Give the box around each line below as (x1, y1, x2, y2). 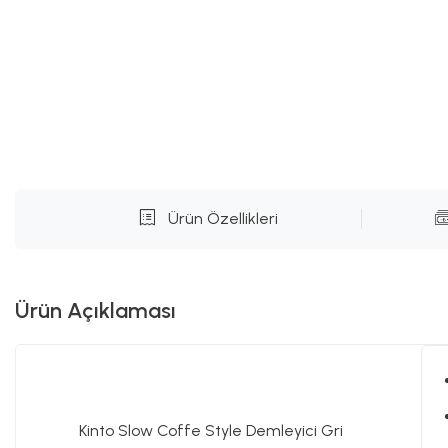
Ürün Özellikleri (167, 209, 278, 228)
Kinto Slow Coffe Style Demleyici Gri (79, 421, 343, 440)
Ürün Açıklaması (15, 297, 176, 324)
